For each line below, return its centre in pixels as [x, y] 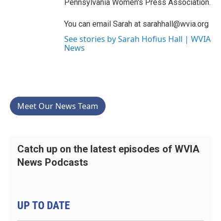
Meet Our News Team [58, 106]
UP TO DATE [44, 206]
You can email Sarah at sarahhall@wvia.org [136, 24]
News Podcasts [53, 163]
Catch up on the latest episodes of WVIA [108, 149]
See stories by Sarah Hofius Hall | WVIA [137, 39]
